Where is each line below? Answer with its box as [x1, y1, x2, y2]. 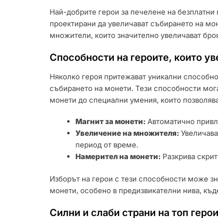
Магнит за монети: [75, 116, 146, 126]
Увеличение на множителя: [75, 128, 180, 138]
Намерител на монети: [75, 151, 161, 161]
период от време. [75, 140, 139, 149]
